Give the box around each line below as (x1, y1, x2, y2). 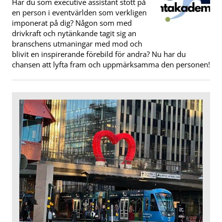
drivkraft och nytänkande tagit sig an (12, 28, 136, 39)
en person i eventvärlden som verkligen (12, 7, 147, 18)
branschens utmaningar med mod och (12, 39, 142, 49)
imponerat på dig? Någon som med (12, 18, 132, 28)
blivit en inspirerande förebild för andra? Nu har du (12, 49, 186, 59)
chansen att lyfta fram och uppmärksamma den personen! (12, 59, 210, 70)
